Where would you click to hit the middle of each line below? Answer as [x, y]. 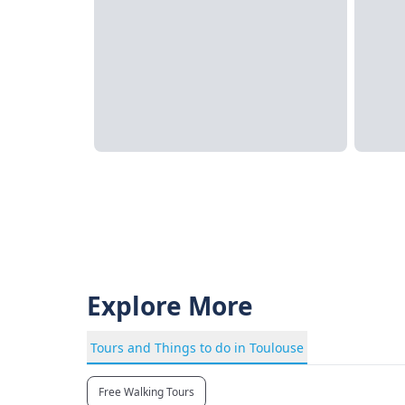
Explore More [170, 306]
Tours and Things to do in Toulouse [197, 348]
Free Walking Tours [146, 392]
